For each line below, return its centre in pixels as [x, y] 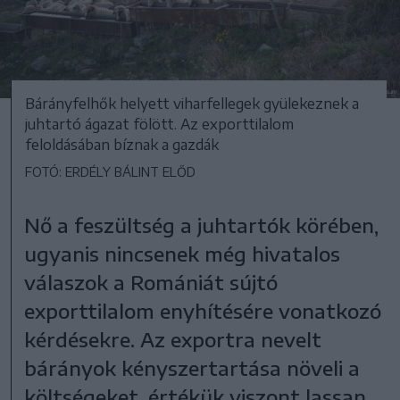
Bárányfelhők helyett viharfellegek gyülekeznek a [192, 103]
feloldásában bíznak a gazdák [122, 144]
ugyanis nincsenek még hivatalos [183, 253]
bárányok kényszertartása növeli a [192, 367]
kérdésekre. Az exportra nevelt [173, 339]
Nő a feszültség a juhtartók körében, [202, 225]
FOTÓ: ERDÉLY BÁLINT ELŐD [110, 171]
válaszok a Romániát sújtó [151, 282]
